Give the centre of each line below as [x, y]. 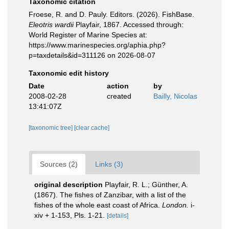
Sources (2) [59, 164]
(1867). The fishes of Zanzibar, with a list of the [110, 195]
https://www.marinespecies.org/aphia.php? [97, 45]
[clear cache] [92, 128]
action [118, 86]
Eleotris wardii [51, 25]
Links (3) [109, 164]
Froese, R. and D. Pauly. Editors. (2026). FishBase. [111, 14]
